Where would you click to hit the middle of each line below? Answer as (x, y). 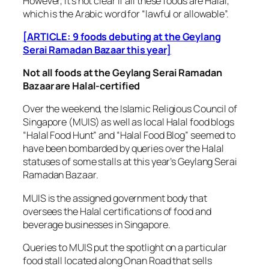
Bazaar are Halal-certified (82, 86)
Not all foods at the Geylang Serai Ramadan (122, 73)
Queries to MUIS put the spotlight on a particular (125, 247)
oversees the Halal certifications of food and (117, 211)
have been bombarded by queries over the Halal (123, 149)
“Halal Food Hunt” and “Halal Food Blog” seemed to (129, 135)
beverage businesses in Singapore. (97, 224)
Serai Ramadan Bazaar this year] (97, 50)
